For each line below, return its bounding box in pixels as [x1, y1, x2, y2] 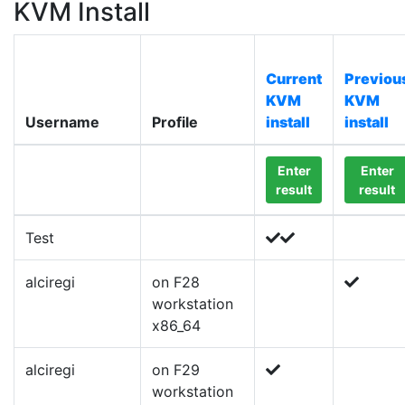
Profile [152, 113, 198, 131]
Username [25, 113, 99, 131]
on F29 [152, 361, 200, 379]
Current [266, 70, 322, 88]
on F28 [152, 273, 200, 291]
